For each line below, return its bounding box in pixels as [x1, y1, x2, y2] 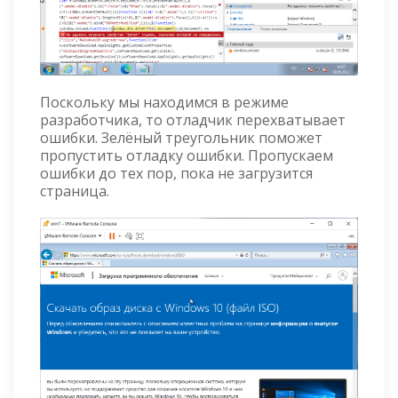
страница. [40, 180, 109, 201]
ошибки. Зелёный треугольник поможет [40, 127, 322, 147]
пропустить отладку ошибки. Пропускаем [40, 145, 333, 165]
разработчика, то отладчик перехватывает [40, 109, 346, 130]
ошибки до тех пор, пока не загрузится [40, 163, 313, 183]
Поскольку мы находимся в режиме [40, 92, 289, 112]
